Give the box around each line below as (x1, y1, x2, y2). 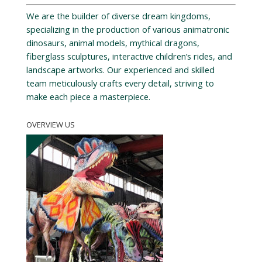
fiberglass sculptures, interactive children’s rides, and (26, 50, 232, 63)
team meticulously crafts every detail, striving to (26, 77, 214, 89)
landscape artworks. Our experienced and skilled (26, 64, 215, 76)
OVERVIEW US (26, 119, 75, 130)
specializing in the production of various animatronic (26, 23, 229, 36)
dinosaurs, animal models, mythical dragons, (26, 37, 199, 49)
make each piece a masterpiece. (26, 91, 150, 103)
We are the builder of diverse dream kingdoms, (26, 10, 211, 22)
